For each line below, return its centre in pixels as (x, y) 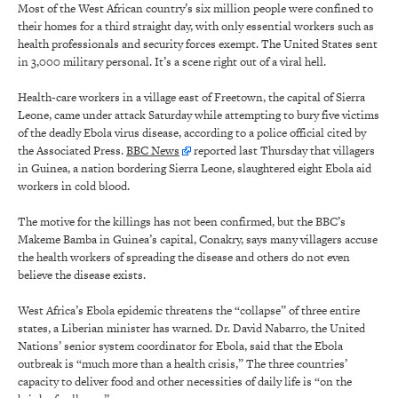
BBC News (153, 151)
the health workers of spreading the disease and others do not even (184, 258)
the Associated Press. (72, 151)
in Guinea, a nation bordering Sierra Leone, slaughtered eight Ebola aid (195, 169)
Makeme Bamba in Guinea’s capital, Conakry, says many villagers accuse (198, 240)
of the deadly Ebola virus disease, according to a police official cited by (192, 133)
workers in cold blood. (74, 187)
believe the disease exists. (82, 275)
